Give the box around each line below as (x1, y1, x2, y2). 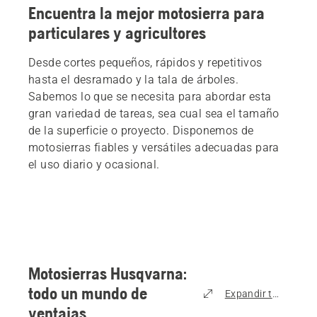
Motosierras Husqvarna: (28, 264, 187, 284)
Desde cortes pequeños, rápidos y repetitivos (28, 56, 263, 70)
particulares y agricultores (28, 23, 206, 43)
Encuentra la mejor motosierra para (28, 4, 265, 23)
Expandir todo (224, 288, 290, 300)
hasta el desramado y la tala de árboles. (28, 73, 238, 87)
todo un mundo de (28, 284, 147, 304)
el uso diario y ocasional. (28, 158, 160, 172)
